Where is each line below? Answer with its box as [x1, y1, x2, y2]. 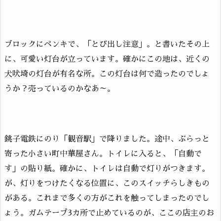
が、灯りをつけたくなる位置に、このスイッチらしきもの [4, 179, 210, 187]
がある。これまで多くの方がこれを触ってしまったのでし [4, 194, 210, 202]
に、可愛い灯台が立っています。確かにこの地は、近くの [4, 55, 210, 64]
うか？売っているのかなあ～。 [4, 85, 115, 93]
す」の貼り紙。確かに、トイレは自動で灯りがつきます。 [4, 164, 210, 173]
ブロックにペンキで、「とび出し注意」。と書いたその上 [4, 40, 210, 49]
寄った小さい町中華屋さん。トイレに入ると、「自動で [4, 149, 202, 158]
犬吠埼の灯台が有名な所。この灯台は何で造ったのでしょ [4, 70, 210, 78]
